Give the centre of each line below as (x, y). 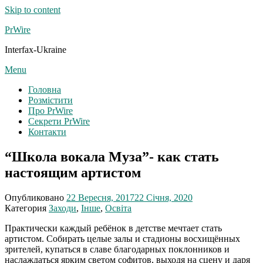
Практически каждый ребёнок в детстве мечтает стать (113, 228)
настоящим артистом (73, 172)
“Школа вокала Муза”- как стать (112, 156)
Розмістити (50, 100)
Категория (27, 208)
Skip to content (33, 10)
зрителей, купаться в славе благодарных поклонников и (117, 249)
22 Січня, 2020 (163, 197)
